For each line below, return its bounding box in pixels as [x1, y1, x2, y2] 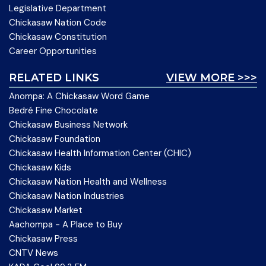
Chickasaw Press [9, 233, 78, 245]
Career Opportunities [9, 45, 97, 58]
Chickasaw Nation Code [9, 17, 106, 29]
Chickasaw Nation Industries [9, 190, 124, 202]
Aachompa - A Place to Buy [9, 218, 122, 231]
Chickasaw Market [9, 204, 83, 217]
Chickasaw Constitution [9, 31, 107, 43]
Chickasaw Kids [9, 161, 71, 174]
